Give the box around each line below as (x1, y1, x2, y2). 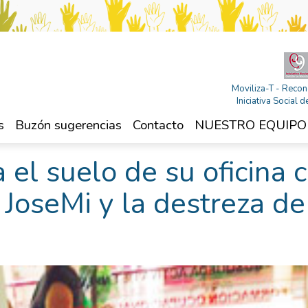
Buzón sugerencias (15, 116, 122, 134)
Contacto (133, 116, 184, 134)
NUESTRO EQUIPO (195, 116, 307, 134)
